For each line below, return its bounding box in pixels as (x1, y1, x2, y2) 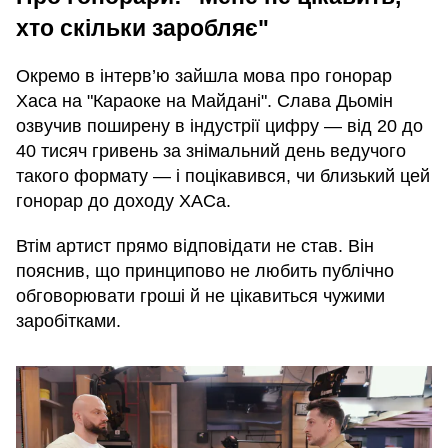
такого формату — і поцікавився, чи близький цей (16, 166, 430, 187)
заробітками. (16, 311, 121, 332)
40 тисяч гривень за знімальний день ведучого (16, 141, 406, 162)
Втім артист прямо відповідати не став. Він (16, 236, 374, 257)
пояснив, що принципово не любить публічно (16, 261, 394, 282)
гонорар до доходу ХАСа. (16, 191, 231, 212)
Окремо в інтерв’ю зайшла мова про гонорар (16, 66, 392, 87)
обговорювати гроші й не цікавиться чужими (16, 286, 385, 307)
